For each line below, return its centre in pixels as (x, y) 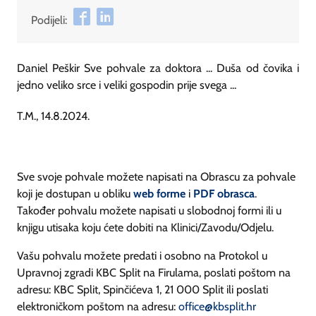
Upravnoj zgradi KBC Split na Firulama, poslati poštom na (154, 272)
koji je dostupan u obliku (75, 193)
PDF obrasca (224, 193)
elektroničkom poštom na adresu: (98, 306)
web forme (159, 193)
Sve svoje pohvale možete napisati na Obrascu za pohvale (156, 176)
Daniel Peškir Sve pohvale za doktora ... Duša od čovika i (158, 68)
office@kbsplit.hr (217, 306)
